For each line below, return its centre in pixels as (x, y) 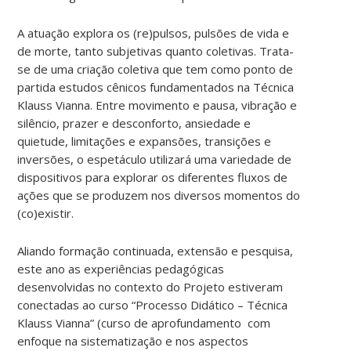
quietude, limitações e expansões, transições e (145, 141)
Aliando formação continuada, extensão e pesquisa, (156, 250)
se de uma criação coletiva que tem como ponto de (156, 69)
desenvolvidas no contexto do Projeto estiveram (150, 286)
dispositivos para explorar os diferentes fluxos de (153, 177)
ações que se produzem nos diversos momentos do (159, 195)
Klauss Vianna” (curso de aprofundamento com (144, 322)
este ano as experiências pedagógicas (121, 268)
